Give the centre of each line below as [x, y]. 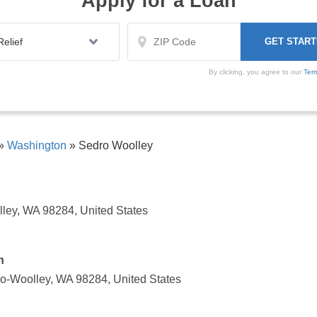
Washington [37, 146]
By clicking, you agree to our [256, 72]
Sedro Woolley [114, 146]
